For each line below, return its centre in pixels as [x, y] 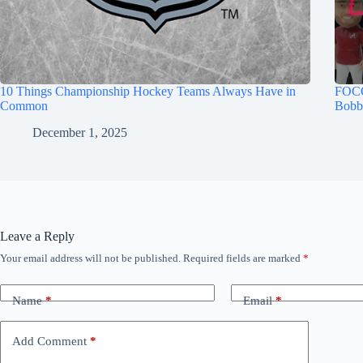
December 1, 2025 [80, 133]
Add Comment [49, 341]
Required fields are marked [243, 258]
